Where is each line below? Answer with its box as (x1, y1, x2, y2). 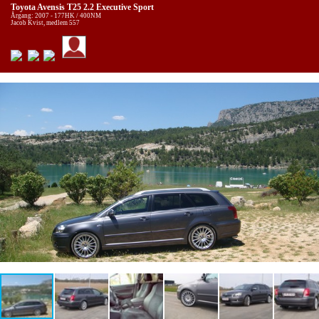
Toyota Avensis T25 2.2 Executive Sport (11, 3, 154, 13)
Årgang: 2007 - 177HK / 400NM (11, 12, 101, 20)
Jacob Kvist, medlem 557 (11, 19, 80, 27)
